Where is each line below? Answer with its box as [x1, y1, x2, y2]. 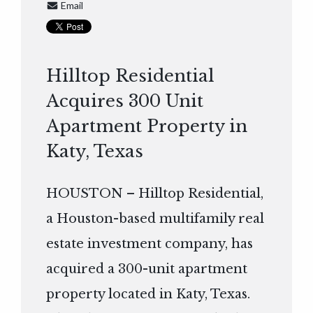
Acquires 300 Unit [46, 91, 204, 112]
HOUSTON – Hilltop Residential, [46, 186, 264, 202]
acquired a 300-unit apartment [46, 261, 248, 277]
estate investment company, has [46, 236, 254, 252]
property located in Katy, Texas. [46, 286, 251, 303]
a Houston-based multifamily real [46, 211, 265, 227]
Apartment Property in [46, 116, 248, 137]
